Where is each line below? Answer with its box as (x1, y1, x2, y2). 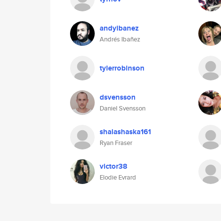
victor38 (100, 161, 127, 172)
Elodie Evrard (100, 173, 136, 182)
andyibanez (100, 23, 139, 34)
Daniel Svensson (100, 104, 146, 113)
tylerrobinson (100, 63, 145, 74)
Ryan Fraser (100, 138, 132, 147)
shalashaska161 (100, 126, 151, 137)
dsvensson (100, 92, 136, 103)
